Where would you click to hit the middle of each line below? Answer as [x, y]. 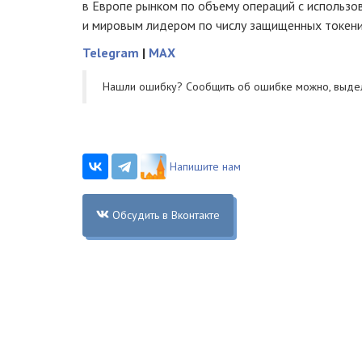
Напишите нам [205, 166]
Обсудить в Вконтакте [166, 215]
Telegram [111, 52]
